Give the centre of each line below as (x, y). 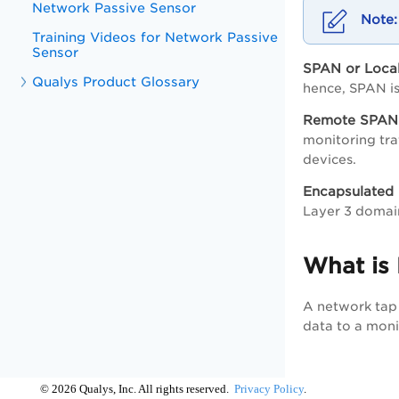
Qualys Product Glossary (116, 81)
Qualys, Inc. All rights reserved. (154, 389)
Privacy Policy (269, 389)
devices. (330, 159)
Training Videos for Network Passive (155, 37)
